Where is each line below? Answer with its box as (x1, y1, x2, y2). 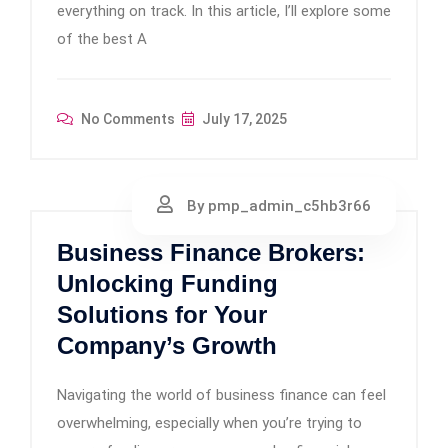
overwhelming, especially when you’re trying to (57, 414, 362, 432)
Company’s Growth (57, 332, 277, 359)
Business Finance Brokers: (57, 239, 365, 266)
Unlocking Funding (57, 270, 278, 297)
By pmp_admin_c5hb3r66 (183, 197, 371, 215)
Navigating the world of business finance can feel (57, 386, 386, 404)
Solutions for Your (57, 301, 267, 328)
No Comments (78, 111, 175, 127)
